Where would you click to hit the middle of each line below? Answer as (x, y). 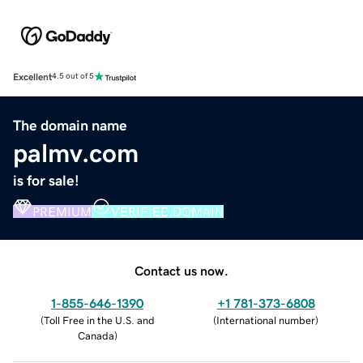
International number (266, 320)
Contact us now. (181, 270)
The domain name (70, 125)
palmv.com (76, 153)
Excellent (32, 77)
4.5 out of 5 (73, 77)
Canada (96, 335)
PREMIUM (62, 211)
